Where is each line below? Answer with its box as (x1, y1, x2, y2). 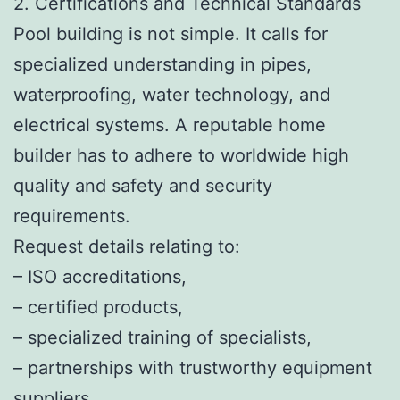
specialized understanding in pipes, (13, 53, 312, 75)
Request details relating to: (13, 235, 240, 257)
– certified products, (13, 296, 183, 318)
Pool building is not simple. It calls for (13, 22, 328, 45)
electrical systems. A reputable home (13, 113, 326, 136)
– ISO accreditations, (13, 265, 187, 287)
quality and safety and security (13, 174, 272, 196)
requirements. (13, 204, 130, 227)
